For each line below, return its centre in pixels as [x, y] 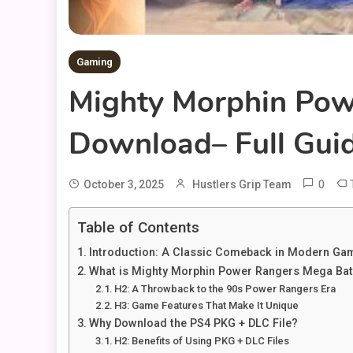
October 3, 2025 [124, 185]
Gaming [95, 62]
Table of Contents [138, 228]
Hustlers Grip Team [242, 185]
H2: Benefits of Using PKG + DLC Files [202, 341]
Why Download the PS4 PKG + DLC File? [193, 324]
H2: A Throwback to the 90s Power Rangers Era [225, 289]
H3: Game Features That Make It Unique [207, 306]
